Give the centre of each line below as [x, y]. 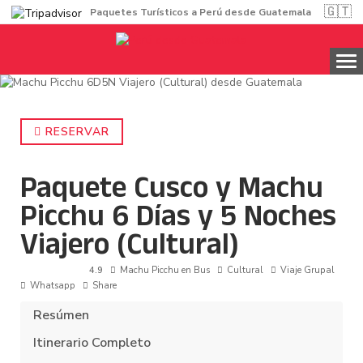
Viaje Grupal [307, 271]
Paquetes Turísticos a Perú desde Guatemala [201, 12]
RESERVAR [75, 132]
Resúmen [61, 316]
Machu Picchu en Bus [165, 271]
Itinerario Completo [92, 343]
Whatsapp [53, 286]
